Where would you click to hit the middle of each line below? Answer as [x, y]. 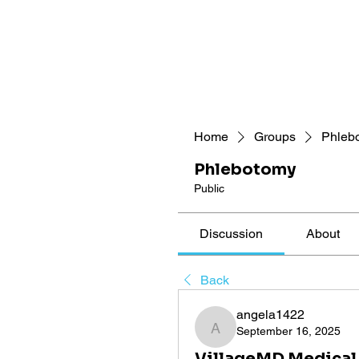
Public [209, 189]
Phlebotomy [244, 170]
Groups [274, 137]
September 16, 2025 [288, 331]
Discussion [231, 234]
